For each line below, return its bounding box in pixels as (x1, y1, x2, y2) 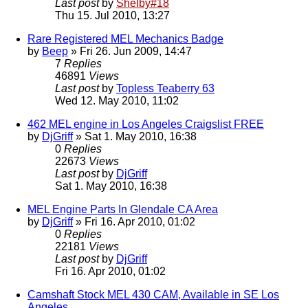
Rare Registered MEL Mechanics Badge (27, 33, 223, 45)
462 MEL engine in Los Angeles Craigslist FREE (27, 118, 264, 131)
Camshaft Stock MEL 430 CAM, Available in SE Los (27, 289, 279, 301)
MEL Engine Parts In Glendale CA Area (27, 203, 218, 216)
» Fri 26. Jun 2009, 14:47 (68, 45, 192, 58)
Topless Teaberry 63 (116, 82, 214, 95)
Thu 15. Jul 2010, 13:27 (55, 10, 170, 22)
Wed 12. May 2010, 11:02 (55, 95, 179, 107)
